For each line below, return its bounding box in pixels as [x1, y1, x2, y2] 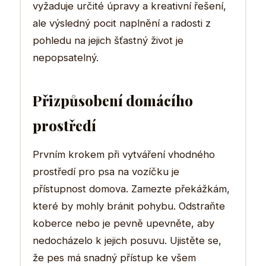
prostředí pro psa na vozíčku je [33, 165, 179, 178]
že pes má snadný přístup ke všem [33, 251, 196, 264]
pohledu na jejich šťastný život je [33, 34, 183, 46]
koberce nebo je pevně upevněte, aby [33, 217, 214, 229]
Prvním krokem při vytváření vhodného [33, 148, 215, 160]
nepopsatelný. [33, 51, 99, 64]
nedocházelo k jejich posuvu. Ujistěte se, [33, 234, 221, 246]
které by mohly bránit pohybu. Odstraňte [33, 199, 225, 212]
